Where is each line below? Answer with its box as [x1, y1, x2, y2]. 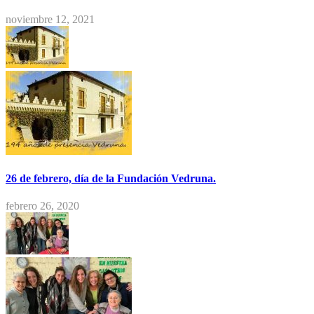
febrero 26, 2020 [6, 200, 79, 212]
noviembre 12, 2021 [6, 13, 95, 25]
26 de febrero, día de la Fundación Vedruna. [6, 172, 216, 184]
